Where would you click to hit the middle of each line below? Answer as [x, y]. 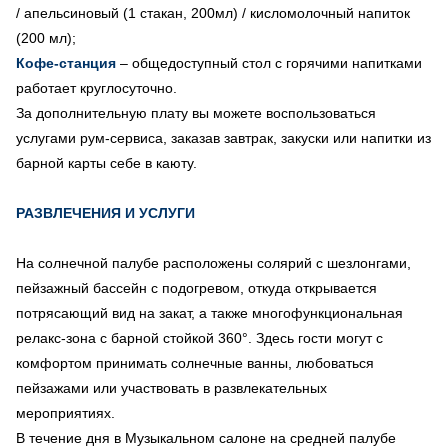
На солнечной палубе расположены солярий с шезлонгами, [213, 262]
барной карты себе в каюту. [106, 162]
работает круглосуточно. [96, 87]
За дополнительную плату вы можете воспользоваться [196, 112]
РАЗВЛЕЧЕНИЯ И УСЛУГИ [105, 212]
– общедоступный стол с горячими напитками [271, 62]
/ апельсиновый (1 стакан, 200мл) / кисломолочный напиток [213, 12]
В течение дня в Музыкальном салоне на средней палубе [206, 437]
